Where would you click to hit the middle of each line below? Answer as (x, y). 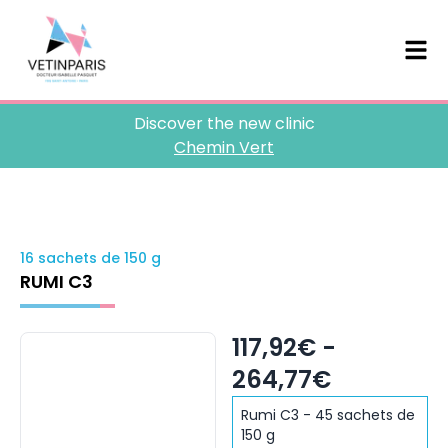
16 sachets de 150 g (90, 258)
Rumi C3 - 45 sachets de (328, 415)
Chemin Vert (224, 147)
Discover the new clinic (224, 123)
